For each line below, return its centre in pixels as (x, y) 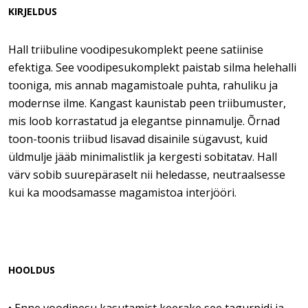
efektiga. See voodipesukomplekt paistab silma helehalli (152, 67)
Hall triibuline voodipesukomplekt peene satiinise (136, 49)
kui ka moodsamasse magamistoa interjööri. (122, 192)
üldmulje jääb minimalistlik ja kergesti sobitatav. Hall (143, 157)
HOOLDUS (32, 270)
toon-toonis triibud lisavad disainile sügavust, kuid (138, 139)
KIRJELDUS (33, 11)
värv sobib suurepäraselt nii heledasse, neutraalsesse (147, 175)
